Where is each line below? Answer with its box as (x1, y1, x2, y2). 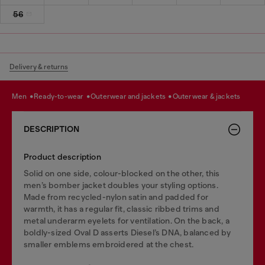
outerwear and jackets (96, 92, 167, 101)
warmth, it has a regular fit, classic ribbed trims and (24, 203, 219, 214)
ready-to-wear (38, 92, 85, 101)
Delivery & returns (9, 62, 68, 71)
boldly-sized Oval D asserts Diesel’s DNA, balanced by (24, 227, 231, 237)
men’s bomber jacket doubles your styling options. (24, 180, 218, 190)
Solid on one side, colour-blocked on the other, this (24, 168, 220, 178)
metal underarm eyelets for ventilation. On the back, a (24, 215, 230, 225)
